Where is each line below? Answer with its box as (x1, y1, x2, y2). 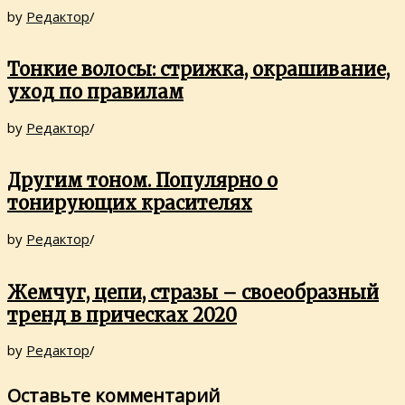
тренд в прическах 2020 (7, 303, 237, 326)
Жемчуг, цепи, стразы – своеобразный (7, 280, 379, 304)
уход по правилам (7, 80, 184, 104)
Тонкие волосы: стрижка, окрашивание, (7, 58, 390, 81)
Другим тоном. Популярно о (7, 169, 278, 193)
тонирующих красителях (7, 192, 252, 215)
